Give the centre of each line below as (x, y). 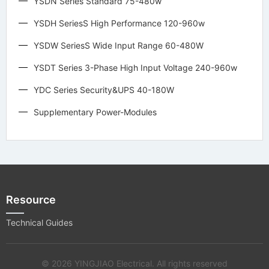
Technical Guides (39, 222)
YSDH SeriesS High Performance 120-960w (119, 23)
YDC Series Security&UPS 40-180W (104, 89)
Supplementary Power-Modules (95, 112)
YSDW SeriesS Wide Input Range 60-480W (119, 45)
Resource (31, 199)
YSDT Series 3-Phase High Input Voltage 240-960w (135, 67)
